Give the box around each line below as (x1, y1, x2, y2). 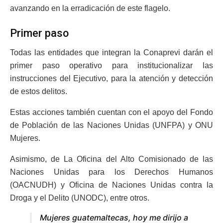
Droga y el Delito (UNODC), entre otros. (10, 193, 149, 202)
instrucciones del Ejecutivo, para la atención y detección (10, 74, 213, 83)
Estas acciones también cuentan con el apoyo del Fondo (10, 108, 213, 116)
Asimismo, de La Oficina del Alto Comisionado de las (10, 154, 213, 163)
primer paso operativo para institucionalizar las (10, 61, 213, 70)
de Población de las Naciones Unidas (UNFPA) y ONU (10, 120, 213, 129)
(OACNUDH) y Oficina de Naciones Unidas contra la (10, 180, 213, 189)
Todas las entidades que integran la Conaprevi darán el (10, 48, 213, 57)
